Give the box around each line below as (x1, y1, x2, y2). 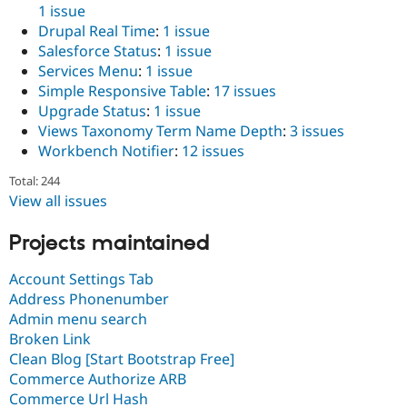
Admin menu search (9, 308, 147, 329)
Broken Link (9, 328, 91, 349)
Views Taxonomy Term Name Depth (38, 120, 283, 141)
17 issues (213, 80, 276, 101)
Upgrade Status (38, 100, 146, 121)
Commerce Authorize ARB (9, 368, 186, 389)
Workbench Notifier (38, 140, 174, 161)
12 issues (182, 140, 244, 161)
